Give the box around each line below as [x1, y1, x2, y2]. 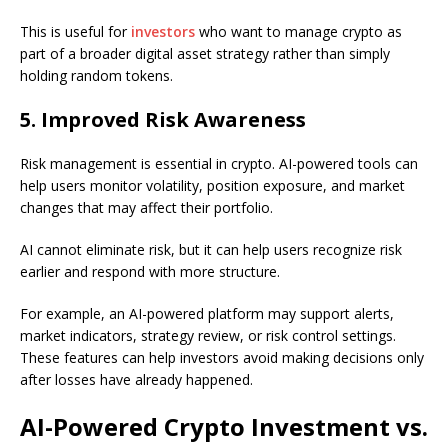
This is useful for [20, 22, 131, 42]
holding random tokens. [20, 66, 173, 86]
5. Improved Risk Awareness [20, 106, 306, 134]
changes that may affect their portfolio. [20, 198, 273, 218]
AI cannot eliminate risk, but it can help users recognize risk [20, 240, 402, 260]
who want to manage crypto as [195, 22, 402, 42]
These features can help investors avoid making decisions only [20, 348, 424, 368]
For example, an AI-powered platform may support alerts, [20, 304, 394, 324]
